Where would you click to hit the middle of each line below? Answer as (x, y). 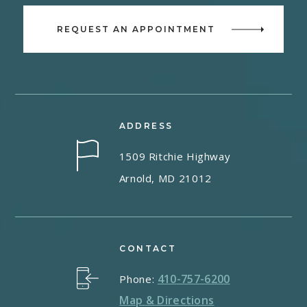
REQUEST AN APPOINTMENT (136, 29)
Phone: (138, 279)
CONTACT (148, 249)
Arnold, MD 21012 (165, 179)
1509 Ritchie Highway (175, 157)
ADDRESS (146, 126)
